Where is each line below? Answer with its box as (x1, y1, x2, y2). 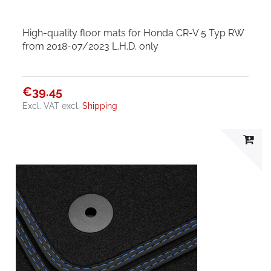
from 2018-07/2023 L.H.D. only (22, 40, 159, 52)
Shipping (82, 100, 118, 111)
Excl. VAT (22, 100, 60, 111)
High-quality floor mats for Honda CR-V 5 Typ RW (22, 27, 244, 39)
